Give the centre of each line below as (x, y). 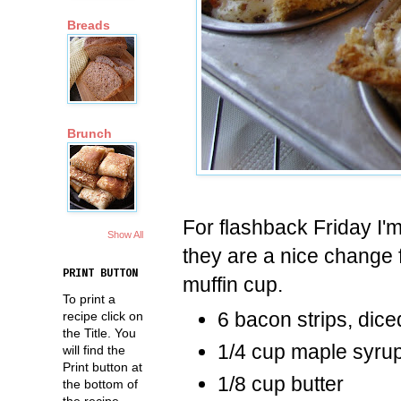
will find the (94, 350)
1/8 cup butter (280, 384)
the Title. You (99, 333)
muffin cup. (233, 284)
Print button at (102, 367)
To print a (89, 299)
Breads (89, 26)
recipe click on (103, 316)
